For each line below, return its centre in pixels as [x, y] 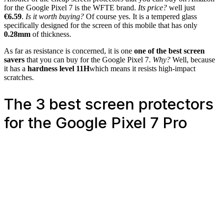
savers [14, 59]
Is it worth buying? [55, 16]
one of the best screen [169, 51]
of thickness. [51, 34]
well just [181, 7]
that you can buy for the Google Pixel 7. [89, 59]
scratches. [19, 77]
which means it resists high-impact [142, 68]
